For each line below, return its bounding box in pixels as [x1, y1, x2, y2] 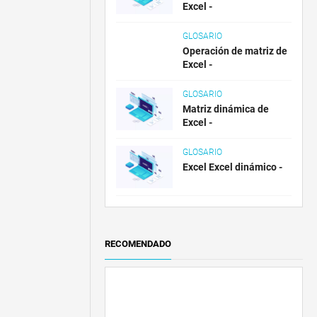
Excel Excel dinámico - [183, 161, 283, 173]
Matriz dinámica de [183, 103, 270, 115]
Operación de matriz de [183, 45, 288, 57]
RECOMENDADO [105, 238, 172, 249]
